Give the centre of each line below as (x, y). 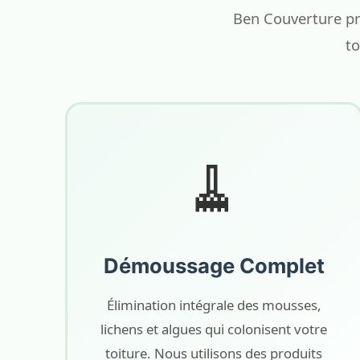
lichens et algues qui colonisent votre (214, 329)
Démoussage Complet (214, 266)
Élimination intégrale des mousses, (214, 305)
